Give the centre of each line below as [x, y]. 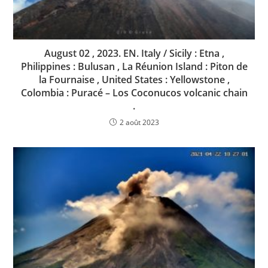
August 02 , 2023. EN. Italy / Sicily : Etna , [134, 54]
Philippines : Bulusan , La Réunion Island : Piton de [134, 67]
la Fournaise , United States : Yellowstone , [134, 80]
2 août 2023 [139, 123]
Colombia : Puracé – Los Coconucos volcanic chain [134, 93]
